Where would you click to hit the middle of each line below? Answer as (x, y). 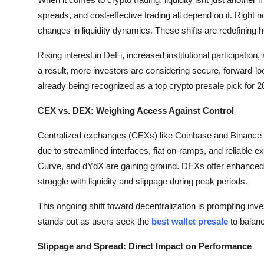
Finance (26, 159)
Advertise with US (49, 101)
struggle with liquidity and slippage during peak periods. (143, 181)
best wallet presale (190, 221)
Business (28, 130)
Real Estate (34, 245)
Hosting (26, 216)
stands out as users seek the (95, 221)
